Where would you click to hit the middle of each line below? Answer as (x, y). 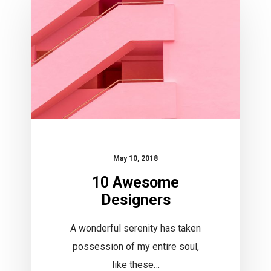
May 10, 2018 (136, 158)
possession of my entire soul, (135, 246)
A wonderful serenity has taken (136, 228)
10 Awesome (136, 182)
